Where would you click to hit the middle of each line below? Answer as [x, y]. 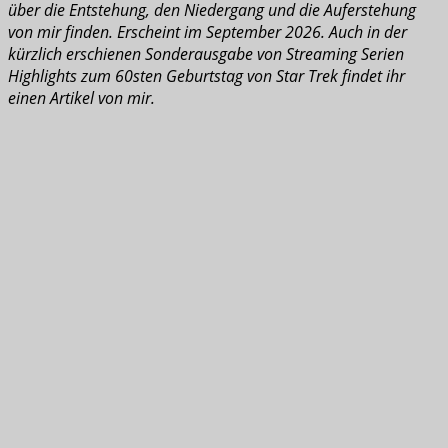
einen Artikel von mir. [81, 97]
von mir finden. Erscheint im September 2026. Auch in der [207, 31]
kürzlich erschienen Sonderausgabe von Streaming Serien [206, 53]
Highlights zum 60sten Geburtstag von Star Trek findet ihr [206, 75]
